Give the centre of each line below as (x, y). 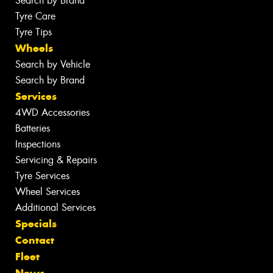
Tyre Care (35, 16)
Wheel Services (48, 192)
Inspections (38, 144)
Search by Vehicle (53, 65)
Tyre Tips (34, 32)
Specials (36, 224)
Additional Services (55, 208)
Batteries (33, 129)
